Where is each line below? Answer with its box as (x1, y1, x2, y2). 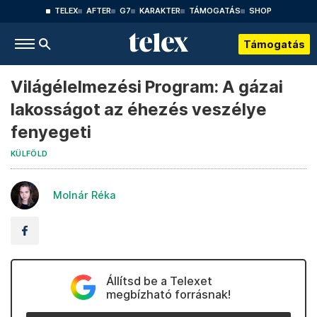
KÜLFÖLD (11, 149, 48, 158)
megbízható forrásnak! (105, 287, 231, 301)
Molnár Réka (53, 189, 116, 201)
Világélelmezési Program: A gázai (11, 76, 283, 97)
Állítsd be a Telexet (105, 274, 212, 288)
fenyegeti (11, 122, 91, 142)
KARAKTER (139, 6, 180, 16)
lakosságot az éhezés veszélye (11, 99, 267, 120)
